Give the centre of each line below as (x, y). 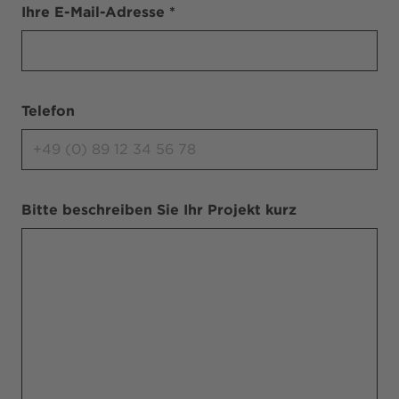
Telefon (48, 110)
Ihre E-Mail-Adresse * (98, 12)
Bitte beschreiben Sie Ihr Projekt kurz (159, 209)
